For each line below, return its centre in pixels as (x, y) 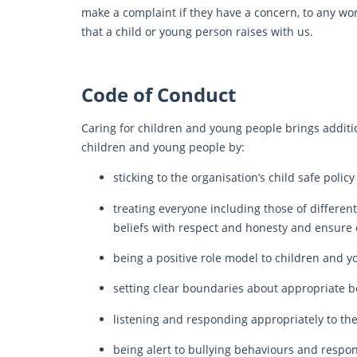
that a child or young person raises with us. (197, 32)
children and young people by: (163, 147)
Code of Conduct (159, 94)
